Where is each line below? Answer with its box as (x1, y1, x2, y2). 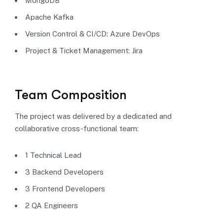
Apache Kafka (25, 13, 74, 21)
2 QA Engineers (25, 201, 78, 210)
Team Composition (15, 88, 127, 102)
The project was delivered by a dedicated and (15, 112, 172, 120)
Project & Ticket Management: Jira (25, 46, 143, 55)
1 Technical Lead (25, 151, 81, 159)
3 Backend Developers (25, 168, 104, 176)
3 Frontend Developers (25, 184, 105, 193)
